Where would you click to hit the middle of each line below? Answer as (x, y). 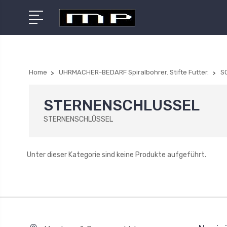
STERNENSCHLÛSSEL (78, 119)
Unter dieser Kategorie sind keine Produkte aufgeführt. (116, 155)
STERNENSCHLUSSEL (122, 105)
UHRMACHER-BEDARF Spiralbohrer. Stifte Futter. (134, 72)
